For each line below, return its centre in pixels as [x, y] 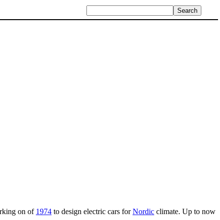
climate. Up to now [185, 211]
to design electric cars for [92, 211]
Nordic [143, 211]
